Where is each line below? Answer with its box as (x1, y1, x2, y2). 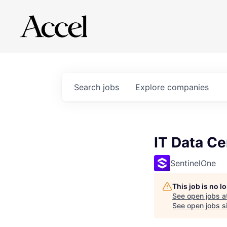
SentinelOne (170, 158, 216, 168)
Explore (135, 82, 167, 92)
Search (74, 82, 103, 92)
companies (167, 82, 209, 92)
